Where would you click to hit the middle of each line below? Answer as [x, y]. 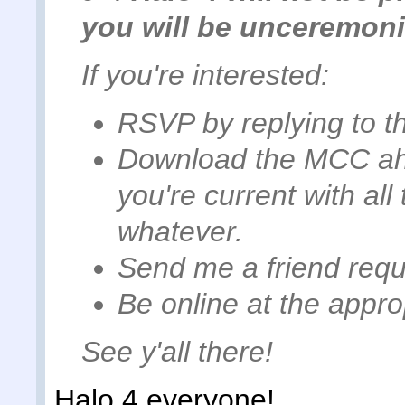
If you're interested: [205, 75]
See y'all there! [177, 352]
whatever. [180, 231]
